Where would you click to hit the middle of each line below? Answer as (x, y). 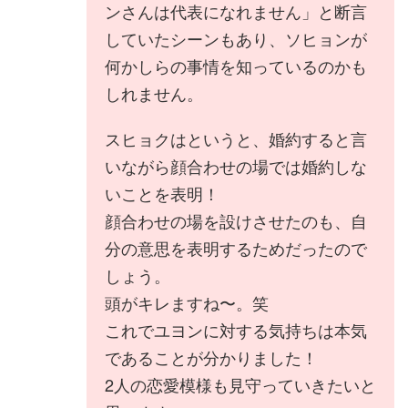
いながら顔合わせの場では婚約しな (236, 166)
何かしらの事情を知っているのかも (236, 66)
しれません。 (154, 93)
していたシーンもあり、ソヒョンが (236, 38)
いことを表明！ (162, 193)
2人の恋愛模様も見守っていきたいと (240, 384)
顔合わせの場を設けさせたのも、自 (236, 220)
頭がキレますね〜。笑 (187, 302)
